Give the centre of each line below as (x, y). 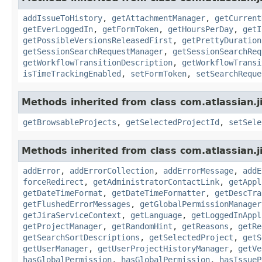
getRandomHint (142, 226)
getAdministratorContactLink (156, 182)
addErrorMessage (198, 170)
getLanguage (156, 215)
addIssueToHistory (63, 18)
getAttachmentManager (158, 18)
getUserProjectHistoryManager (163, 248)
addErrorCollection (112, 170)
